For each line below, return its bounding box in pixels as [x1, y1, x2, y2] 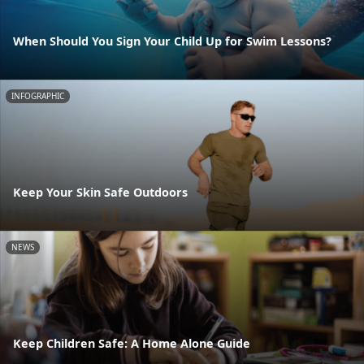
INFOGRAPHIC [11, 89, 64, 102]
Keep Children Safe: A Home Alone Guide [13, 336, 250, 352]
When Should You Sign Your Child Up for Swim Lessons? [13, 32, 331, 49]
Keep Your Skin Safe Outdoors [13, 184, 188, 201]
